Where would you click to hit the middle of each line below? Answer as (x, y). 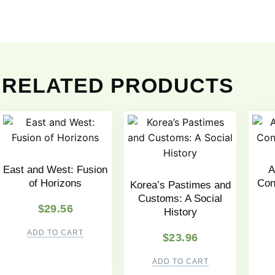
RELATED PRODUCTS (118, 85)
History (180, 212)
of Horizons (56, 184)
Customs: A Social (180, 199)
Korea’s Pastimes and (180, 185)
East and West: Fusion (56, 170)
